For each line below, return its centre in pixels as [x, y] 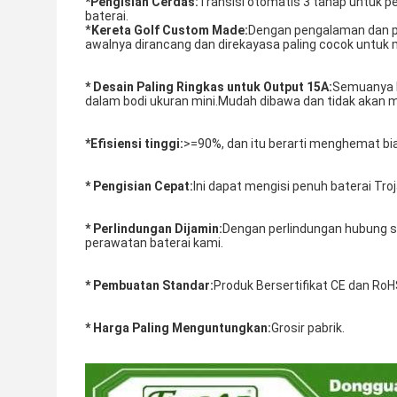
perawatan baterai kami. [154, 243]
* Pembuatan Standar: [149, 285]
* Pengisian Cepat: [139, 186]
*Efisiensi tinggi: [134, 144]
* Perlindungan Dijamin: [154, 229]
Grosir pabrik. [308, 328]
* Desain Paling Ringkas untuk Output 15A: [209, 87]
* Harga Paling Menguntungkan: [178, 328]
